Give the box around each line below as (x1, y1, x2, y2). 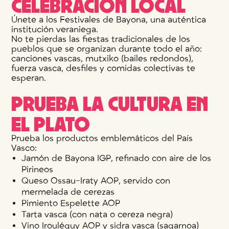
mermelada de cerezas (21, 187, 115, 197)
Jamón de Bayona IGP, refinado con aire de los (21, 153, 212, 163)
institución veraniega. (11, 24, 99, 34)
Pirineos (21, 164, 54, 174)
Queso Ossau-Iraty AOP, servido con (21, 175, 171, 186)
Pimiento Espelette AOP (21, 198, 121, 208)
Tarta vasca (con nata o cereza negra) (21, 209, 173, 219)
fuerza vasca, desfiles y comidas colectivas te (11, 63, 196, 73)
